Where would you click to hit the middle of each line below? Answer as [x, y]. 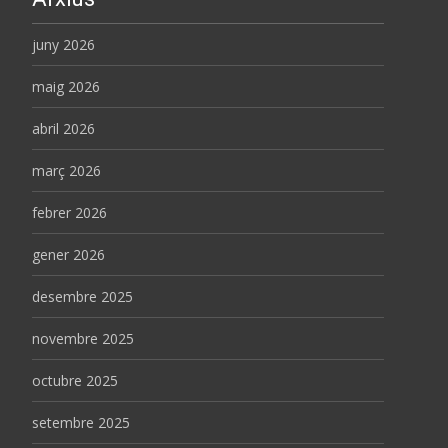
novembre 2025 [83, 338]
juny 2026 [63, 44]
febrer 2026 [69, 212]
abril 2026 [63, 128]
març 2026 [66, 170]
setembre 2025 [81, 422]
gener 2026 [68, 254]
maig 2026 [66, 86]
